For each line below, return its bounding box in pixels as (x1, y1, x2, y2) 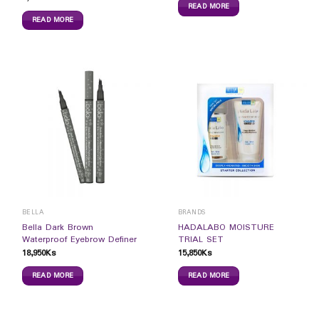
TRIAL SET (177, 233, 224, 248)
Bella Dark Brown (21, 221, 93, 236)
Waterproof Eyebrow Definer (21, 233, 137, 248)
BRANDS (177, 206, 206, 218)
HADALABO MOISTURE (177, 221, 274, 236)
